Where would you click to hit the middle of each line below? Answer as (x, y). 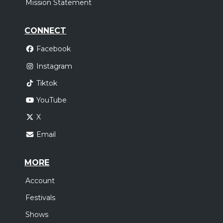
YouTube (51, 100)
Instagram (54, 66)
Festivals (41, 197)
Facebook (53, 49)
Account (40, 180)
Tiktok (47, 83)
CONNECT (46, 31)
